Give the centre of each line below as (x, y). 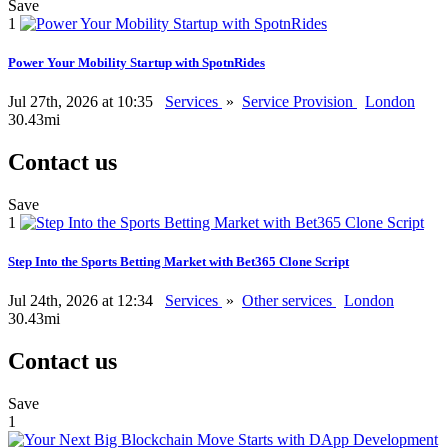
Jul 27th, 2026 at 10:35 (82, 102)
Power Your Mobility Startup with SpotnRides (136, 62)
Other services (289, 301)
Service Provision (299, 102)
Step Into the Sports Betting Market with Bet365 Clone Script (178, 262)
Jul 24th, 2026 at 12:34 (82, 301)
